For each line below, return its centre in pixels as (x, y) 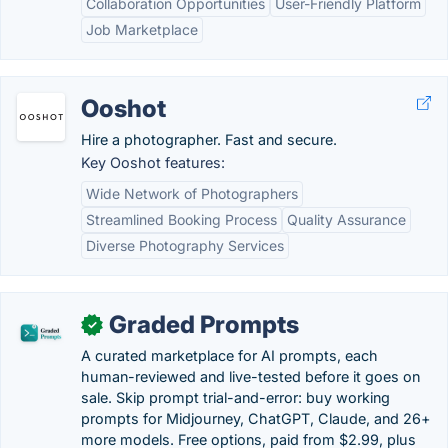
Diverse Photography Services (185, 245)
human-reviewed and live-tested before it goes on (250, 376)
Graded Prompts (204, 324)
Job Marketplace (142, 29)
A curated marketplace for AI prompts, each (229, 355)
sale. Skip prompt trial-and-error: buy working (235, 397)
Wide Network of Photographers (192, 193)
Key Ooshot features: (153, 162)
